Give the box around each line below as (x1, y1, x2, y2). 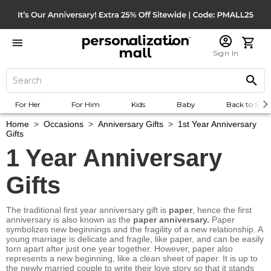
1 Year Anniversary (6, 145, 222, 171)
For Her (15, 100, 41, 109)
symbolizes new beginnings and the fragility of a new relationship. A (6, 224, 263, 234)
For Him (71, 100, 100, 109)
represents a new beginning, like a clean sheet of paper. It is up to (6, 253, 258, 263)
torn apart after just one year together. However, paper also (6, 244, 233, 253)
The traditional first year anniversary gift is (6, 205, 169, 215)
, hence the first (192, 205, 252, 215)
